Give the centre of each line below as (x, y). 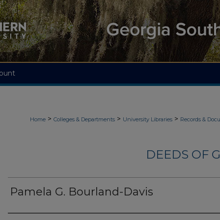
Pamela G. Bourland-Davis (82, 192)
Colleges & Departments (84, 119)
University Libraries (148, 119)
